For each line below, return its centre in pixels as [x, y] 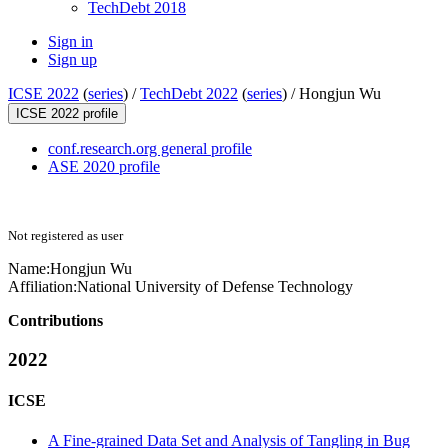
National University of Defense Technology [215, 287]
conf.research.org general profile [150, 149]
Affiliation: [42, 287]
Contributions [55, 321]
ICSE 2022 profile [67, 114]
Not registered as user [65, 236]
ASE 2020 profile [104, 167]
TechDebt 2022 [189, 94]
